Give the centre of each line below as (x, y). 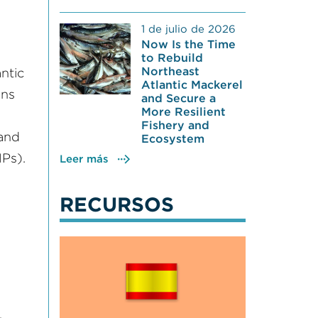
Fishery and (175, 125)
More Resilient (183, 111)
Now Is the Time (188, 44)
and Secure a (178, 98)
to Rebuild (172, 57)
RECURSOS (116, 204)
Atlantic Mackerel (192, 84)
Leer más (84, 159)
